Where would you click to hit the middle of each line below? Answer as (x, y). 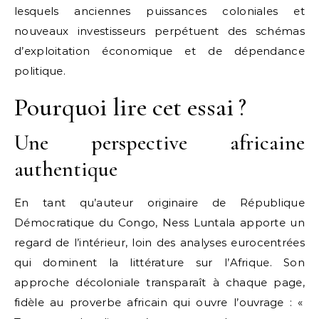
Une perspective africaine (159, 143)
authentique (66, 169)
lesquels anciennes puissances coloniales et (159, 11)
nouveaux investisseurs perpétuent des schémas (159, 31)
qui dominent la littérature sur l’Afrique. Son (159, 262)
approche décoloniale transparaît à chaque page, (159, 282)
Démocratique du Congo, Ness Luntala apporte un (159, 223)
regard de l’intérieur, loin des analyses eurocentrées (159, 242)
